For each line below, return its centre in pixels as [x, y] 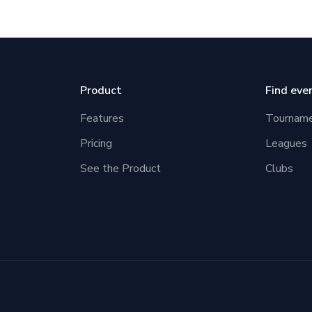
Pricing [96, 144]
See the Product [121, 169]
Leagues [286, 144]
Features [102, 119]
